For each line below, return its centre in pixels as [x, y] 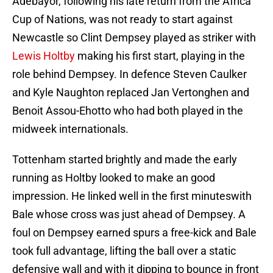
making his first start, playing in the [160, 56]
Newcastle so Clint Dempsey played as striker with [134, 38]
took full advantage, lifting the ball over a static [124, 251]
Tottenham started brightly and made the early [125, 160]
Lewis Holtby [44, 56]
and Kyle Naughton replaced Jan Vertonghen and [131, 93]
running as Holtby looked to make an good [114, 178]
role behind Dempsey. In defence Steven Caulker [129, 74]
